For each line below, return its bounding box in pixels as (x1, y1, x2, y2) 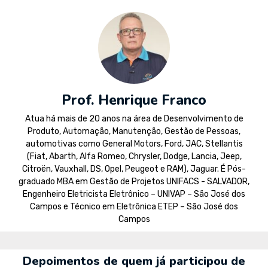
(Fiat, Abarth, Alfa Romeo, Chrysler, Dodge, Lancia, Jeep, (26, 151, 242, 162)
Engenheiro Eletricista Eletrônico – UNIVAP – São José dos (23, 189, 245, 200)
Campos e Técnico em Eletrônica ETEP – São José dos (30, 202, 238, 212)
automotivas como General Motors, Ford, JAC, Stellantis (25, 139, 243, 150)
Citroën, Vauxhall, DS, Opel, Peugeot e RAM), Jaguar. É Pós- (22, 164, 246, 175)
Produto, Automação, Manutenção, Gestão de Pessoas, (28, 126, 240, 137)
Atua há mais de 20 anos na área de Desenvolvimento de (25, 114, 243, 124)
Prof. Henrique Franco (62, 91, 206, 110)
